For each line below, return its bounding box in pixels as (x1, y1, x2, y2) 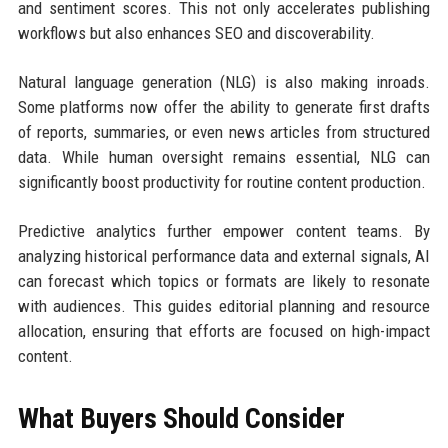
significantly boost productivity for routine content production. (17, 172, 426, 193)
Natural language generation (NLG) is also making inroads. (17, 72, 431, 93)
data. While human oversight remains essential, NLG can (17, 147, 431, 168)
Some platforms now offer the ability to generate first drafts (17, 97, 431, 118)
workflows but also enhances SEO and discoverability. (17, 23, 375, 44)
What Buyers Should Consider (17, 402, 345, 436)
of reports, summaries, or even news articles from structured (17, 122, 431, 143)
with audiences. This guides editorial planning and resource (17, 296, 431, 317)
